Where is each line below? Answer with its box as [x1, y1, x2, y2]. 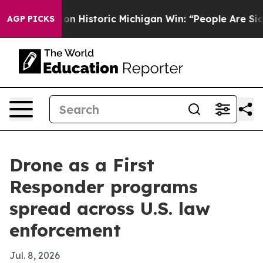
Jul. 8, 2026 [9, 249, 60, 261]
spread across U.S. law [9, 197, 210, 220]
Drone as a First [9, 154, 154, 176]
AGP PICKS [7, 14, 55, 24]
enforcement [9, 219, 121, 241]
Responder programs [9, 176, 198, 198]
